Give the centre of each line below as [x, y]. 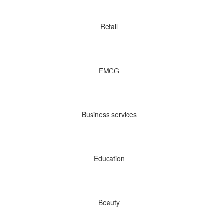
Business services [109, 114]
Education [109, 158]
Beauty [109, 202]
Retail [109, 27]
